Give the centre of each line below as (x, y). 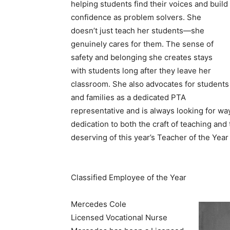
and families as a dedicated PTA (128, 98)
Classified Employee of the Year (129, 178)
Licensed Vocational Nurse (119, 218)
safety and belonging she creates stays (142, 57)
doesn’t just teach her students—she (138, 31)
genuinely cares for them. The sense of (142, 44)
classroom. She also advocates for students (150, 84)
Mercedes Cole (99, 204)
